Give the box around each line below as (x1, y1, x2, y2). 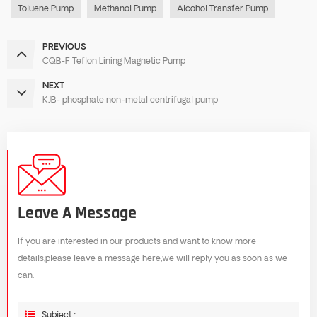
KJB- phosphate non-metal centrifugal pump (42, 96, 218, 105)
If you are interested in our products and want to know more (18, 237, 256, 246)
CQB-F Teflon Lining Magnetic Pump (42, 57, 185, 66)
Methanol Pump (94, 4, 156, 13)
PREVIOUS (42, 42, 86, 52)
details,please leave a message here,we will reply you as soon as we (18, 254, 287, 263)
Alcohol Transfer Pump (177, 4, 268, 13)
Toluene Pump (18, 4, 74, 13)
